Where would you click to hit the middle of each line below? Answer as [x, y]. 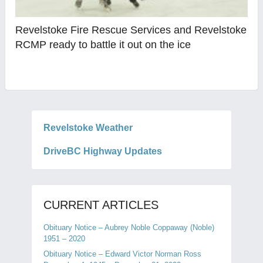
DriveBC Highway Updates [102, 151]
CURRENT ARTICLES [101, 205]
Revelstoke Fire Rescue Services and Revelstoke [131, 30]
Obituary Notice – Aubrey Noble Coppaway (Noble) [129, 227]
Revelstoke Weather [88, 128]
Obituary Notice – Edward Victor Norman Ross [122, 254]
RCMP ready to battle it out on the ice [103, 44]
